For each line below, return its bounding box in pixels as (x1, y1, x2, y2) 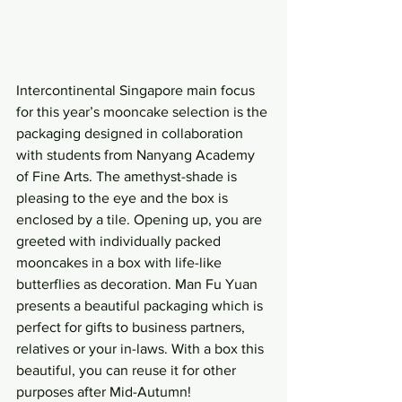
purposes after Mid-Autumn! (16, 384, 191, 400)
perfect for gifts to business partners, (16, 319, 249, 336)
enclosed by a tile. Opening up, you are (16, 212, 266, 228)
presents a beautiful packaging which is (16, 298, 267, 314)
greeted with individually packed (16, 233, 224, 249)
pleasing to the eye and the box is (16, 190, 232, 206)
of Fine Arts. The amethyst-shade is (16, 169, 240, 185)
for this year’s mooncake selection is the (16, 104, 271, 120)
